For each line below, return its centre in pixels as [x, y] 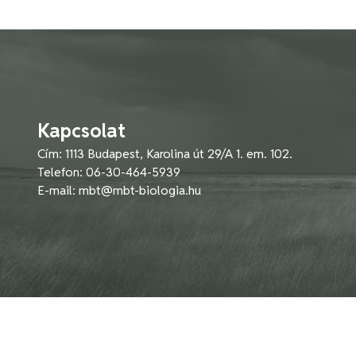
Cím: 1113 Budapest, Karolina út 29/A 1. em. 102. [165, 154]
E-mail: [58, 191]
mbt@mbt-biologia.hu [140, 191]
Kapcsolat [81, 131]
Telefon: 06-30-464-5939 [109, 172]
